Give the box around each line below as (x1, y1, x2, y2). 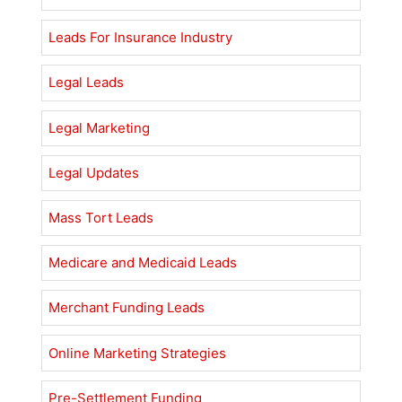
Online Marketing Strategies (48, 344, 227, 362)
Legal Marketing (48, 118, 151, 136)
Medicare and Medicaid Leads (48, 254, 238, 272)
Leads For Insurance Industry (48, 29, 233, 47)
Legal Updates (48, 163, 140, 181)
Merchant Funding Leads (48, 299, 205, 317)
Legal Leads (48, 74, 125, 92)
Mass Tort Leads (48, 208, 154, 226)
